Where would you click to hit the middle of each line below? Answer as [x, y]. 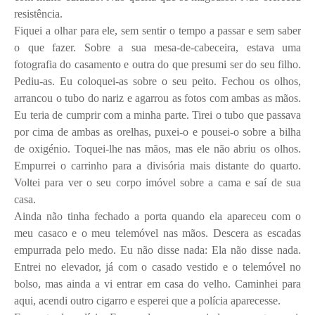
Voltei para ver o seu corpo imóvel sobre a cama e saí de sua [157, 182]
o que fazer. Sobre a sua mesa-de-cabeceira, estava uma [157, 47]
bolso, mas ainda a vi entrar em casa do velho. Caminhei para [157, 283]
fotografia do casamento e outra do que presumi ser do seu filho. [157, 64]
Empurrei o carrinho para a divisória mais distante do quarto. [157, 165]
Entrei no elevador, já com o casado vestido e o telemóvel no [157, 266]
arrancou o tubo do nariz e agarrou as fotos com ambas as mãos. [157, 98]
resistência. [38, 13]
